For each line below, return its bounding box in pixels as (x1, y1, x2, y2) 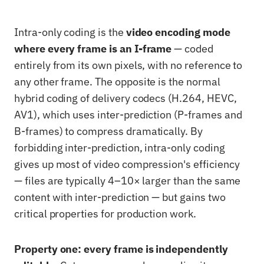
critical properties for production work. (14, 207, 196, 220)
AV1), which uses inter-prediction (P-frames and (14, 108, 242, 121)
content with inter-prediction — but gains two (14, 190, 226, 204)
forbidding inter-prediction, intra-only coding (14, 141, 225, 154)
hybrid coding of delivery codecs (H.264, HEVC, (14, 91, 237, 105)
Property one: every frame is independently (14, 242, 228, 256)
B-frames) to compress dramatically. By (14, 124, 203, 138)
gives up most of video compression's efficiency (14, 157, 240, 171)
